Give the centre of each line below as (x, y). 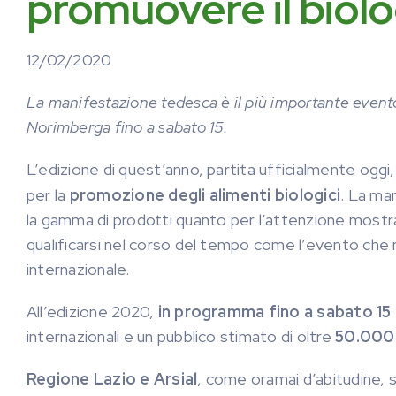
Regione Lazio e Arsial (112, 379)
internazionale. (78, 269)
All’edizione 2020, (92, 312)
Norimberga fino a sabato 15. (132, 127)
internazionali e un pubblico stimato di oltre (181, 336)
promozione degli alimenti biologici (205, 195)
